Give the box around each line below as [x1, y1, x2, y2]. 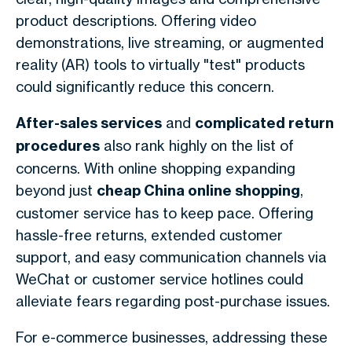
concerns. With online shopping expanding [16, 159, 295, 177]
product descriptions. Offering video [16, 12, 256, 29]
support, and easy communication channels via [16, 248, 327, 266]
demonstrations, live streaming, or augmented [16, 34, 324, 51]
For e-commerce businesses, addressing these [16, 328, 328, 346]
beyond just [16, 181, 97, 199]
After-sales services [16, 114, 162, 132]
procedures [16, 137, 100, 155]
